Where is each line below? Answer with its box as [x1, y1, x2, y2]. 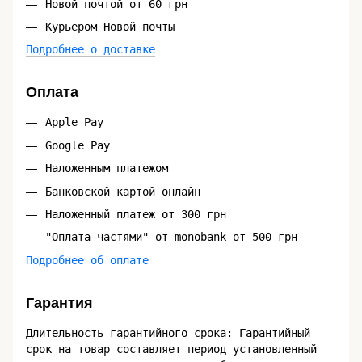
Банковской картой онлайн [45, 184, 200, 198]
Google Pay [45, 138, 110, 152]
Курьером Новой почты [45, 19, 175, 33]
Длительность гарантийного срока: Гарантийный [26, 326, 310, 339]
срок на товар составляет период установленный [26, 342, 317, 356]
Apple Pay [45, 116, 103, 129]
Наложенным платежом [45, 162, 168, 175]
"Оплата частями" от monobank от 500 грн [45, 230, 297, 244]
